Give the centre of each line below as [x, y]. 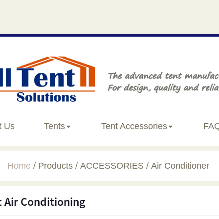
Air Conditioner [180, 166]
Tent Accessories [134, 126]
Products [55, 166]
